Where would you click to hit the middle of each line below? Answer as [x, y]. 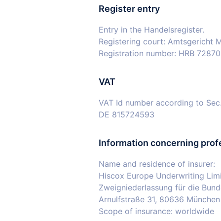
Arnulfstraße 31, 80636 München [159, 199]
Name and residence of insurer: [157, 164]
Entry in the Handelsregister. [151, 30]
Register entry [129, 9]
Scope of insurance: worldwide [156, 211]
